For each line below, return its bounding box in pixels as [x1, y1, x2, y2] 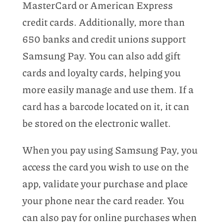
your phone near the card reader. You [22, 193, 184, 207]
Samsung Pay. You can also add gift [22, 48, 180, 62]
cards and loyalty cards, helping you [22, 65, 181, 79]
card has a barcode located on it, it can [22, 99, 189, 113]
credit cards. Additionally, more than [22, 14, 185, 29]
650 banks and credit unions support [22, 31, 186, 46]
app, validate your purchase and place [22, 176, 188, 190]
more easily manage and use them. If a [22, 82, 194, 96]
